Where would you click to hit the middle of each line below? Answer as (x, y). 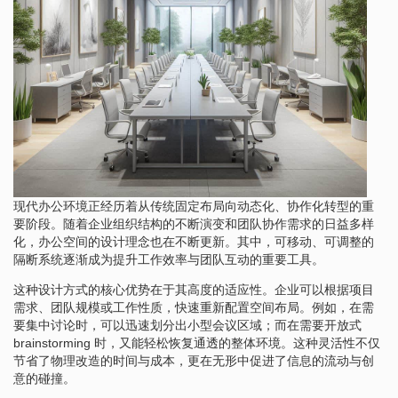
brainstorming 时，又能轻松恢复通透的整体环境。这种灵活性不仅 (197, 342)
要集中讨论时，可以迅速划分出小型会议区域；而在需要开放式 (187, 325)
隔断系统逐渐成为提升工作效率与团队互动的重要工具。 (169, 259)
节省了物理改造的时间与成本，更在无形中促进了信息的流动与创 (194, 360)
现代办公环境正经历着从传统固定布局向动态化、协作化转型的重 (194, 206)
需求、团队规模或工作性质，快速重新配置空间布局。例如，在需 (194, 307)
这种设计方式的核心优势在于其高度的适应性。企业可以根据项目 (194, 289)
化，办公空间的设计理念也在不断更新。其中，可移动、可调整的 (194, 241)
